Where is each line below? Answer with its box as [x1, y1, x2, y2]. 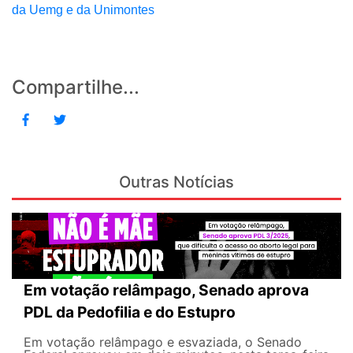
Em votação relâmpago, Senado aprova [24, 280, 309, 299]
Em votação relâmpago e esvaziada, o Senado [24, 333, 302, 350]
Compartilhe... [12, 76, 139, 99]
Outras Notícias [119, 173, 234, 192]
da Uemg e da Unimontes [12, 3, 154, 17]
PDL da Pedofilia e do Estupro [24, 302, 236, 321]
